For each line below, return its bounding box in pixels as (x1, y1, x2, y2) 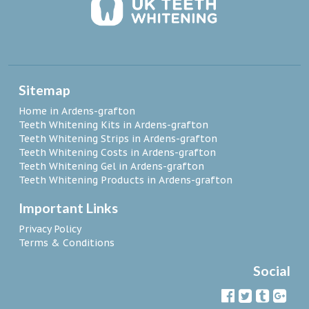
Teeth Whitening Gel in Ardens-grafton (19, 160, 204, 173)
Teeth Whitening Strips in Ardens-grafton (19, 132, 217, 146)
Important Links (19, 200, 118, 217)
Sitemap (19, 82, 70, 99)
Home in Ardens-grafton (19, 105, 135, 118)
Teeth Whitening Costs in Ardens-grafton (19, 146, 216, 159)
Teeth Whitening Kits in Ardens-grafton (19, 119, 208, 132)
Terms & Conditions (19, 237, 114, 250)
